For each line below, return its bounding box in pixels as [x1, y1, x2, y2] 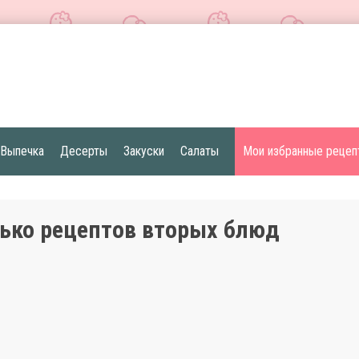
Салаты [180, 143, 219, 159]
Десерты [60, 143, 107, 159]
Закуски [123, 143, 164, 159]
